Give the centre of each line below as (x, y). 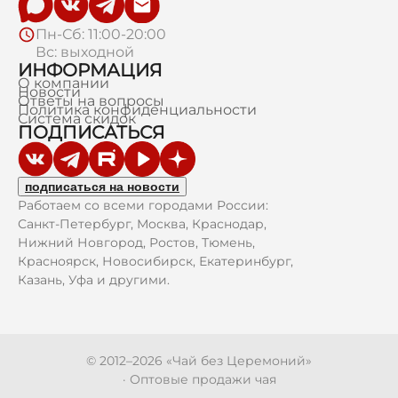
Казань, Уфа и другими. (94, 280)
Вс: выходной (85, 52)
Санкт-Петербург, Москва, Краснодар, (142, 224)
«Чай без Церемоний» (237, 361)
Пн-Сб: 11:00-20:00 (101, 34)
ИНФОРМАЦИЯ (90, 70)
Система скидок (77, 119)
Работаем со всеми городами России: (143, 205)
